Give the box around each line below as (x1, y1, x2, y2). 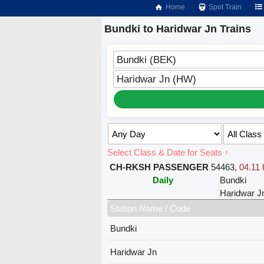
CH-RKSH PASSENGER (110, 162, 209, 173)
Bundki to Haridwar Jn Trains (104, 23, 251, 35)
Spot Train (207, 3, 242, 11)
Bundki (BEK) (117, 54, 177, 65)
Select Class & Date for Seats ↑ (107, 147, 230, 158)
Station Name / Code (110, 203, 191, 214)
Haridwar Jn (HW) (117, 74, 197, 85)
